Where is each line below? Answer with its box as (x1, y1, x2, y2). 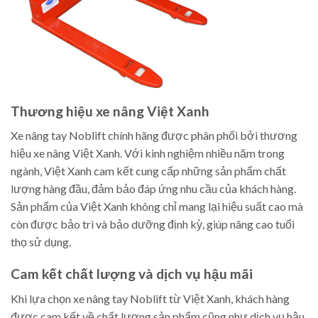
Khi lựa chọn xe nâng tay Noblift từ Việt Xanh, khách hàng (11, 291, 290, 305)
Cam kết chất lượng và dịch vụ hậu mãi (11, 265, 253, 282)
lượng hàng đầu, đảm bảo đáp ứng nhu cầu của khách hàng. (11, 182, 296, 196)
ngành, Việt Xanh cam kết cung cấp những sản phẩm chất (11, 164, 286, 178)
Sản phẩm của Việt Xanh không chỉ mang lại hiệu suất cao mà (11, 199, 303, 214)
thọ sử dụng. (11, 235, 71, 249)
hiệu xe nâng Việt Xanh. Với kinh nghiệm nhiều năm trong (11, 146, 285, 160)
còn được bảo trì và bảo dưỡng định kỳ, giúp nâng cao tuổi (11, 217, 295, 231)
